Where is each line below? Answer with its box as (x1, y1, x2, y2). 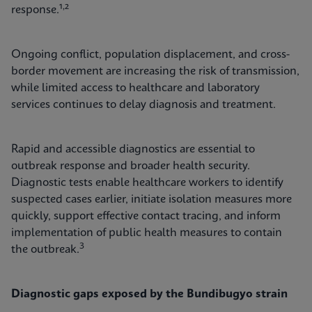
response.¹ (11, 4, 63, 16)
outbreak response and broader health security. (11, 160, 250, 172)
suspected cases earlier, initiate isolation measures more (11, 194, 292, 205)
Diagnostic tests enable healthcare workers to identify (11, 177, 283, 189)
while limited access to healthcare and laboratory (11, 82, 260, 94)
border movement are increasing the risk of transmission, (11, 65, 299, 77)
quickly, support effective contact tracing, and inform (11, 210, 281, 222)
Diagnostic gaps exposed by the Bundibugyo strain (11, 288, 288, 300)
